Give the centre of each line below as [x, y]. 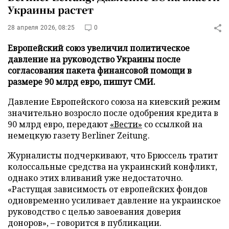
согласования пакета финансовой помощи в [100, 71]
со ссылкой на [172, 124]
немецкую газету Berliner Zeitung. [79, 135]
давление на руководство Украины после [94, 59]
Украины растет [51, 9]
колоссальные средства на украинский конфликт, [112, 167]
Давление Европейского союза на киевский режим [114, 102]
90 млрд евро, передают [59, 124]
